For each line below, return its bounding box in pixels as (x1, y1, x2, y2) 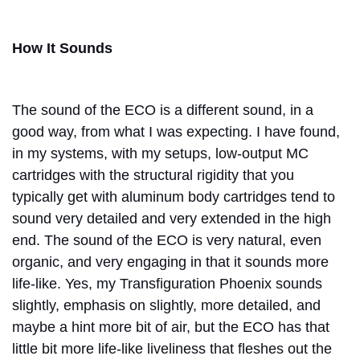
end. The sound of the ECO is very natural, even (12, 231, 321, 248)
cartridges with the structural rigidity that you (12, 166, 294, 183)
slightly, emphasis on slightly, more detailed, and (12, 297, 321, 313)
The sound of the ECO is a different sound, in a (12, 101, 313, 118)
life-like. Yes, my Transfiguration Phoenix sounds (12, 275, 322, 292)
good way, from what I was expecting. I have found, (12, 123, 340, 140)
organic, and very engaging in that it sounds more (12, 253, 329, 270)
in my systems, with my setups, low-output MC (12, 145, 309, 162)
